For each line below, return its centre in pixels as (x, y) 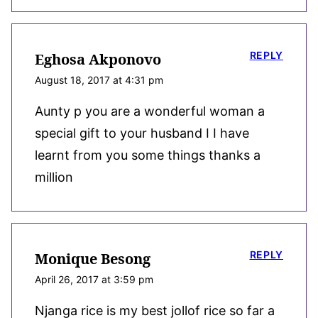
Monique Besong (93, 258)
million (54, 177)
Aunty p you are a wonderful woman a (150, 111)
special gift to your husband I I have (142, 133)
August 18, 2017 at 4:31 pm (99, 79)
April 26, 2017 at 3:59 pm (94, 279)
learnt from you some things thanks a (148, 155)
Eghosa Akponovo (98, 59)
